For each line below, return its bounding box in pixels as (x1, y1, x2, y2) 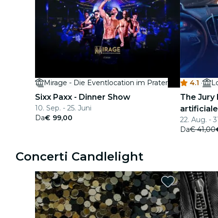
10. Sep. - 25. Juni (35, 104, 91, 112)
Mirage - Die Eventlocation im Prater (44, 78, 168, 87)
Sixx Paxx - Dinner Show (35, 92, 130, 102)
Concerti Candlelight (16, 149, 144, 163)
